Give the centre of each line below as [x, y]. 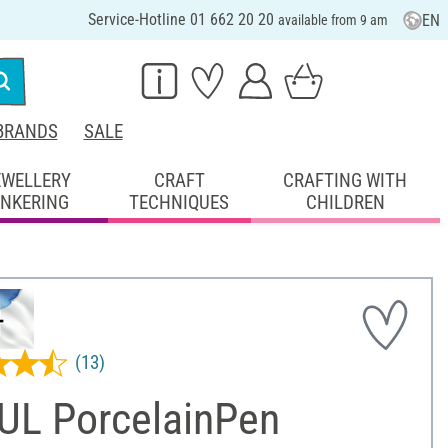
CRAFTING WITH [345, 180]
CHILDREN [345, 202]
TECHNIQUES [179, 202]
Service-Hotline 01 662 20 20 [182, 19]
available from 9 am [332, 20]
